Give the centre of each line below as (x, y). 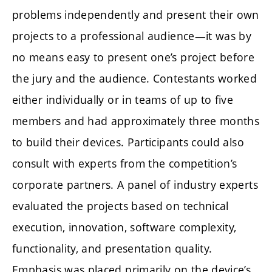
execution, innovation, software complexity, (124, 227)
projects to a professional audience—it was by (132, 36)
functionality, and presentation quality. (112, 248)
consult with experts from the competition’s (125, 163)
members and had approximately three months (136, 121)
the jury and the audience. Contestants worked (135, 78)
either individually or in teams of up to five (123, 99)
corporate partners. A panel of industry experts (135, 184)
